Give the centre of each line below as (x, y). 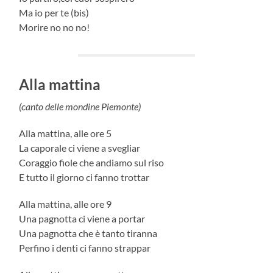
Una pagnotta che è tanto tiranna (88, 233)
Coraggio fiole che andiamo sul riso (92, 162)
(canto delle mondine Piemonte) (80, 106)
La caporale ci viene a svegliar (80, 147)
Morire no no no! (55, 27)
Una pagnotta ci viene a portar (82, 218)
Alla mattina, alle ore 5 (66, 133)
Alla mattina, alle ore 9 (66, 204)
